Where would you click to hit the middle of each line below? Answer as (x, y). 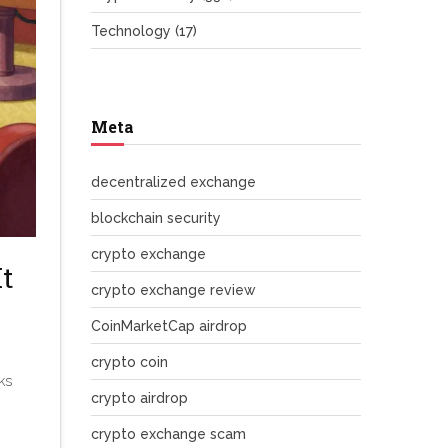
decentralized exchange (173, 182)
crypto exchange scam (168, 434)
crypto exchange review (173, 290)
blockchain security (156, 218)
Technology (133, 31)
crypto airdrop (139, 398)
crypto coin (129, 362)
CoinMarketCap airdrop (169, 326)
